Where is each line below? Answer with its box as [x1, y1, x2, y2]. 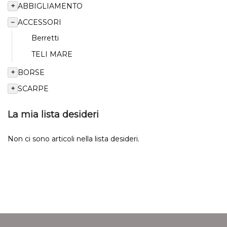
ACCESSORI [18, 17, 61, 27]
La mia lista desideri [8, 108, 99, 120]
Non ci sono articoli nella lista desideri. [8, 134, 139, 143]
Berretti [31, 33, 59, 43]
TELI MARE [31, 49, 72, 59]
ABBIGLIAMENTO [18, 1, 83, 11]
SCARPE [18, 84, 49, 93]
